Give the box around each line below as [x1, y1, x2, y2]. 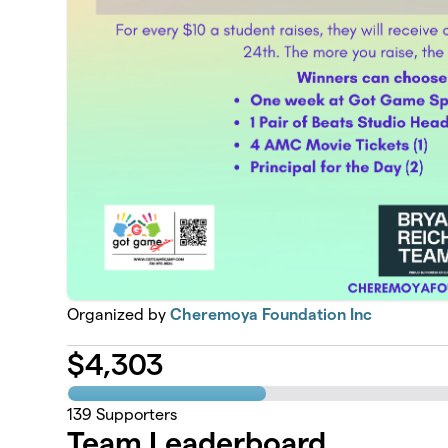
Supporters [92, 406, 178, 424]
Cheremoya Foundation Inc [170, 305, 373, 323]
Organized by [67, 305, 171, 323]
